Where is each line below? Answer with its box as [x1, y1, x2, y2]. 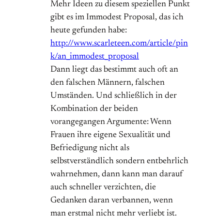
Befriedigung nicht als [50, 144, 129, 153]
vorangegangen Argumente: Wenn [50, 118, 171, 127]
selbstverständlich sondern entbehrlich [50, 157, 188, 166]
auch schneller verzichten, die [50, 183, 156, 192]
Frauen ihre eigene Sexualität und [50, 131, 170, 140]
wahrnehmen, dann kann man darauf [50, 170, 183, 179]
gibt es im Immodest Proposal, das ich [50, 13, 184, 22]
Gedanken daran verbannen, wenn [50, 196, 173, 205]
